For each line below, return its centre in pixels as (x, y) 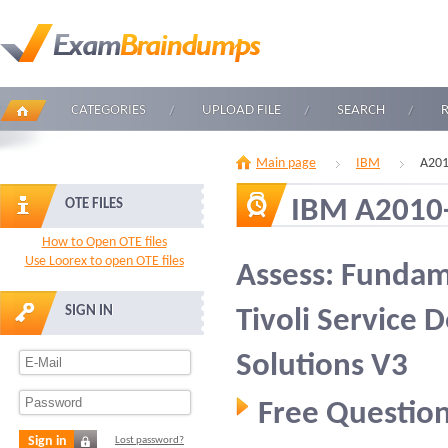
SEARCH (361, 110)
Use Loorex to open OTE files (104, 261)
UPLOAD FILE (241, 110)
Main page (286, 163)
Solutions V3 (322, 367)
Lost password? (149, 440)
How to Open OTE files (104, 242)
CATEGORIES (108, 110)
